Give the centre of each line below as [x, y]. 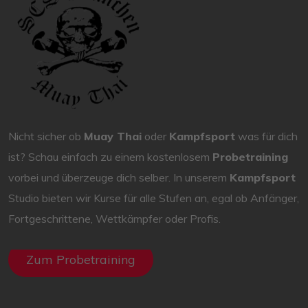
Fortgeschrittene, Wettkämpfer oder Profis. [114, 219]
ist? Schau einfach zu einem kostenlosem [110, 157]
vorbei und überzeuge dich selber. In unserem [119, 178]
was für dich [266, 136]
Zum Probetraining [80, 260]
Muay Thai [113, 136]
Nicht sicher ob [46, 136]
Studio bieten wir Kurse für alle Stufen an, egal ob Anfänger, [154, 198]
